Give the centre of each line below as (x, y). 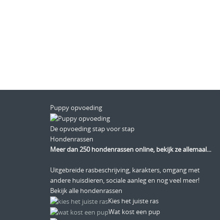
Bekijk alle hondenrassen (86, 190)
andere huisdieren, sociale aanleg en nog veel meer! (125, 180)
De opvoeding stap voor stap (92, 128)
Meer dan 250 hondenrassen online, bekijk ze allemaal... (131, 149)
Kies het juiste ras (133, 201)
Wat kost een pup (134, 211)
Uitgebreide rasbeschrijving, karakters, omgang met (125, 170)
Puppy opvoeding (76, 107)
